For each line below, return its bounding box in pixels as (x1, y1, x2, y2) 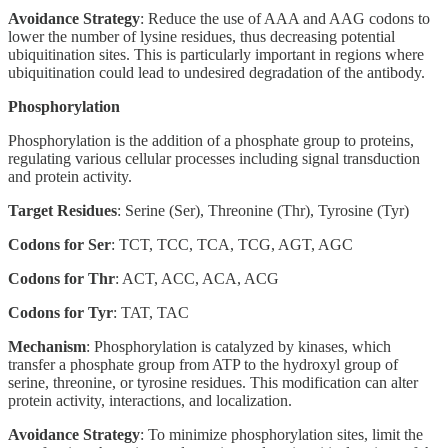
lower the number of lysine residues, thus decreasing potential (8, 27, 395, 45)
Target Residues (8, 201, 117, 219)
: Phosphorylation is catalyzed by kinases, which (86, 337, 391, 355)
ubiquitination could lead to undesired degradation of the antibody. (8, 63, 425, 81)
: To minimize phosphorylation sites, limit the (140, 425, 423, 443)
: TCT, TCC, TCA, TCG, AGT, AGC (111, 235, 353, 253)
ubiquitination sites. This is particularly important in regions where (8, 45, 424, 63)
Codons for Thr (8, 269, 115, 287)
